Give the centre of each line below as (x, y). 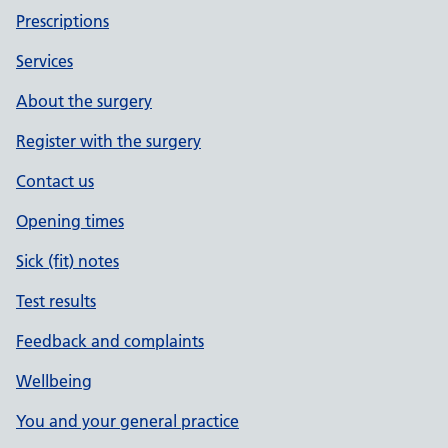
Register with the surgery (108, 141)
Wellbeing (54, 381)
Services (44, 61)
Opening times (70, 221)
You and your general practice (127, 421)
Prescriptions (62, 21)
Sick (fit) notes (67, 261)
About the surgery (84, 101)
